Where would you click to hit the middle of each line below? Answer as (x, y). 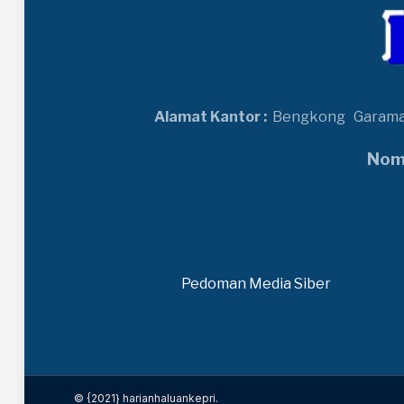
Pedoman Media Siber (257, 284)
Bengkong (310, 117)
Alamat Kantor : (211, 117)
